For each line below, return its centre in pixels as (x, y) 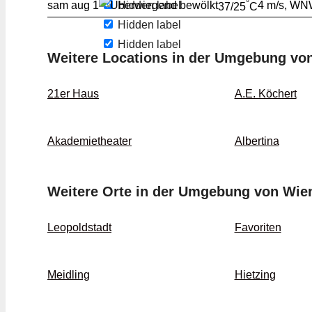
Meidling (69, 275)
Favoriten (258, 228)
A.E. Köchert (265, 94)
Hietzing (255, 275)
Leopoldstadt (79, 228)
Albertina (257, 141)
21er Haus (73, 94)
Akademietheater (89, 141)
